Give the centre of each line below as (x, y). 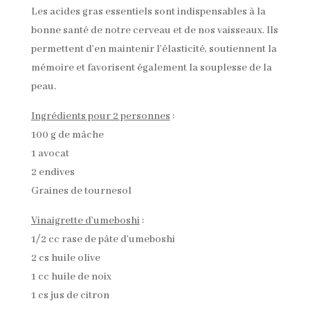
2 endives (53, 173)
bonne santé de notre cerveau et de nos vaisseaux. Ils (154, 31)
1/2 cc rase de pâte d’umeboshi (103, 240)
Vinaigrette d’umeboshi (85, 221)
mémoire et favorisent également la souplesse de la (151, 68)
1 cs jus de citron (70, 296)
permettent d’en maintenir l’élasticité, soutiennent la (154, 49)
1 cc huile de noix (71, 277)
